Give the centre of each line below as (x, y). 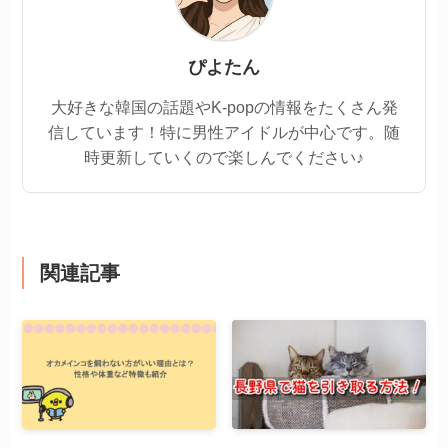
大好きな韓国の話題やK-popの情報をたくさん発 (224, 106)
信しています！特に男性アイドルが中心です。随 (224, 131)
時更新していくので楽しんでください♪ (224, 156)
